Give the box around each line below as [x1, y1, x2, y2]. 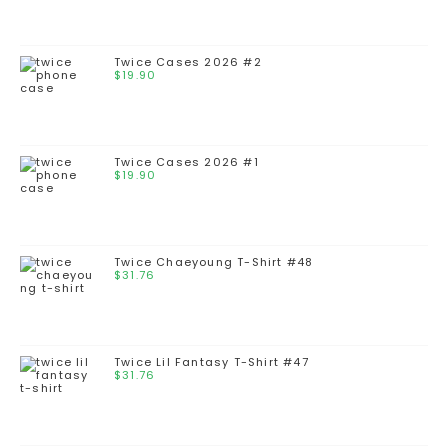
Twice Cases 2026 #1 [114, 154, 259, 171]
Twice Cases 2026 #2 [114, 54, 262, 71]
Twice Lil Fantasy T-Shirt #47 [114, 354, 309, 371]
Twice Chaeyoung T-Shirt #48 [114, 254, 314, 271]
